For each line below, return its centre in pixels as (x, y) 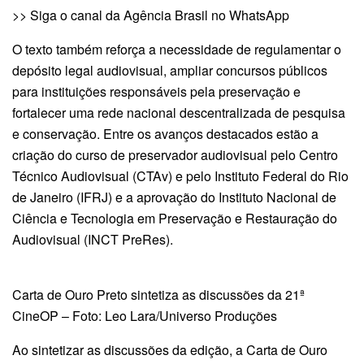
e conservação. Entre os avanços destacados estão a (165, 133)
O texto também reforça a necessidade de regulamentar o (177, 49)
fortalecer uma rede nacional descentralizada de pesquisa (179, 112)
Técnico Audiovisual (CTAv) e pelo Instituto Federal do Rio (180, 175)
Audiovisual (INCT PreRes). (93, 239)
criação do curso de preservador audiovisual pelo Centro (175, 154)
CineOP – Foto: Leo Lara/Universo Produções (145, 315)
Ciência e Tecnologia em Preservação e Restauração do (175, 218)
